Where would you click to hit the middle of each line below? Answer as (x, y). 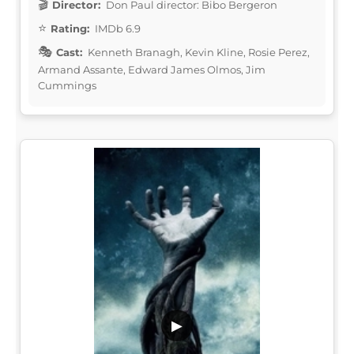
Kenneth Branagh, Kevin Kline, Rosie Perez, (198, 52)
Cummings (67, 85)
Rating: (70, 28)
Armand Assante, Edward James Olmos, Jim (152, 69)
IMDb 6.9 (117, 28)
